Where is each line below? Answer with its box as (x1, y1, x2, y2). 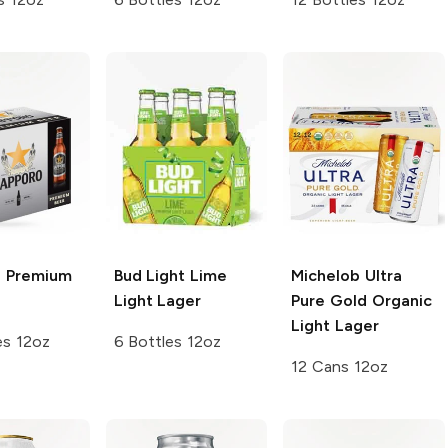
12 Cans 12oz (291, 357, 388, 377)
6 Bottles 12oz (113, 332, 222, 352)
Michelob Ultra (291, 266, 402, 286)
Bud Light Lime (113, 266, 228, 286)
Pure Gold (291, 291, 367, 311)
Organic (367, 291, 432, 311)
